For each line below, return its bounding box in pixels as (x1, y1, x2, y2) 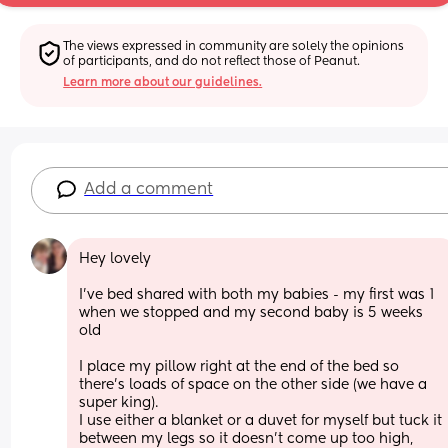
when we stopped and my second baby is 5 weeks (79, 305, 424, 320)
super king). (79, 395, 163, 410)
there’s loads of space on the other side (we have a (79, 377, 428, 392)
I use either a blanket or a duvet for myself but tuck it (79, 413, 443, 428)
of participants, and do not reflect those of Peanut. (63, 55, 361, 68)
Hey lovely (79, 251, 156, 266)
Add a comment (84, 181, 214, 198)
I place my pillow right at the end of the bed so (79, 359, 400, 374)
